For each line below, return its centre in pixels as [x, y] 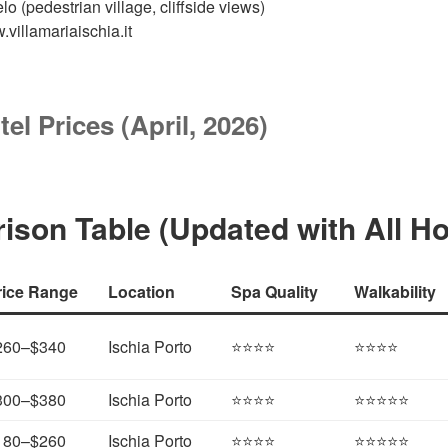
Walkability [395, 291]
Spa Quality [274, 291]
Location [141, 291]
